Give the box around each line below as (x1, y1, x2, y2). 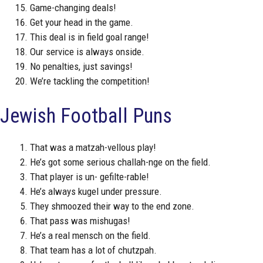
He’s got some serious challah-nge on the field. (30, 156, 211, 168)
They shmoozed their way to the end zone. (30, 200, 194, 212)
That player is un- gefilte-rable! (30, 170, 149, 183)
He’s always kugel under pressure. (30, 185, 162, 197)
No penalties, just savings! (30, 60, 133, 73)
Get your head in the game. (30, 16, 133, 29)
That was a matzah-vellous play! (30, 141, 156, 153)
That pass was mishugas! (30, 214, 130, 227)
